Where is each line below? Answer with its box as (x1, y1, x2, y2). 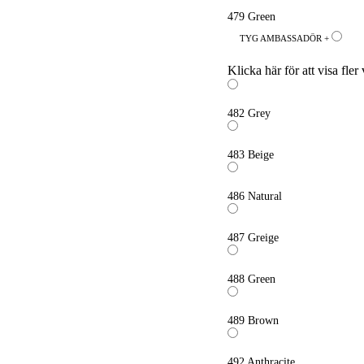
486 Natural (227, 190, 283, 202)
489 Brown (227, 314, 279, 327)
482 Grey (227, 107, 271, 119)
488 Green (227, 273, 276, 285)
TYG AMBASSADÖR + (240, 33, 332, 43)
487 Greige (227, 232, 279, 244)
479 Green (227, 11, 276, 23)
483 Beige (227, 149, 275, 161)
